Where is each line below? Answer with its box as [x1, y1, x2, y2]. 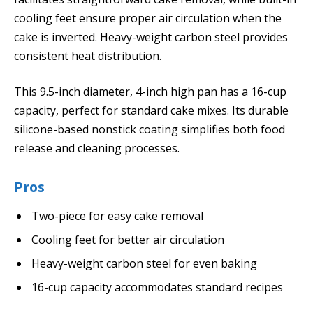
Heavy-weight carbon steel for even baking [31, 256, 257, 272]
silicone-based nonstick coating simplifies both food [14, 122, 285, 138]
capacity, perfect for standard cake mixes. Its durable [14, 103, 289, 119]
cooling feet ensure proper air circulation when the [14, 10, 282, 26]
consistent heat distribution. [14, 48, 161, 64]
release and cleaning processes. [14, 140, 180, 156]
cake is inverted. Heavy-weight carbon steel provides [14, 29, 288, 45]
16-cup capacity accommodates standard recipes [31, 279, 283, 296]
